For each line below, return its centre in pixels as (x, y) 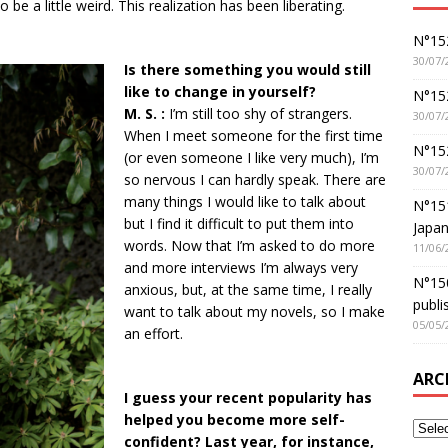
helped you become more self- (234, 419)
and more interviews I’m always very (241, 267)
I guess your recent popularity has (248, 397)
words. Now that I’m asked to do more (249, 245)
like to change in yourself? (220, 91)
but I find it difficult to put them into (239, 223)
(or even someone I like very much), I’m (251, 157)
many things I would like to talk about (245, 201)
